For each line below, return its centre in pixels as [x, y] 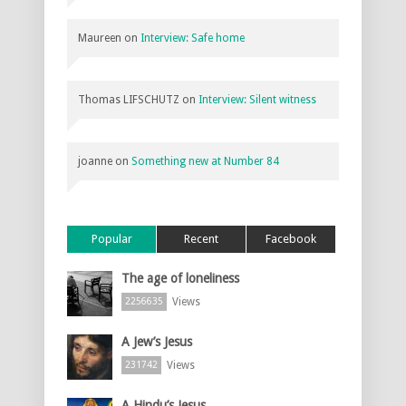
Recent [201, 238]
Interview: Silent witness [257, 99]
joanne [95, 161]
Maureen [100, 38]
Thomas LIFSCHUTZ [129, 99]
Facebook [291, 238]
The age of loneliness [180, 278]
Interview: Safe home [193, 38]
